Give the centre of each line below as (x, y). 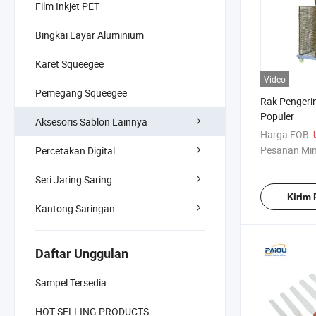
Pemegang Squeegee (81, 92)
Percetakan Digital (75, 150)
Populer (277, 116)
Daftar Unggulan (82, 253)
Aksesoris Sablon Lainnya (91, 121)
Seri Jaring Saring (74, 179)
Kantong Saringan (75, 208)
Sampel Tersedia (71, 282)
